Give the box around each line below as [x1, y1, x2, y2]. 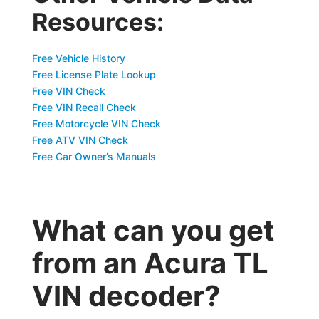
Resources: [32, 7, 164, 36]
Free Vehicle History [32, 52, 126, 64]
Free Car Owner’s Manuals [32, 150, 157, 162]
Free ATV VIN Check [32, 134, 129, 146]
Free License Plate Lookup [32, 68, 157, 80]
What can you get [32, 213, 276, 248]
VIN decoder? [32, 278, 221, 313]
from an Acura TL [32, 246, 269, 281]
